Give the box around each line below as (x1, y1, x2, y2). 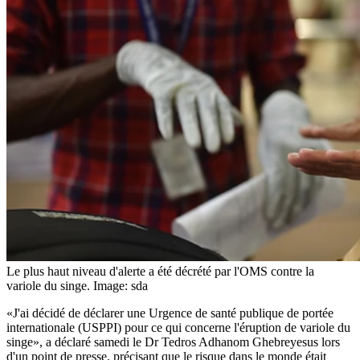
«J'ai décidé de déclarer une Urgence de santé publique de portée (6, 305, 333, 320)
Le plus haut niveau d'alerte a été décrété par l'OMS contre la (6, 264, 314, 278)
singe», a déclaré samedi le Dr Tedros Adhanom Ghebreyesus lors (6, 334, 340, 349)
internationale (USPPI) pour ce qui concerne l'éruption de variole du (6, 320, 350, 334)
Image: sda (93, 278, 148, 292)
